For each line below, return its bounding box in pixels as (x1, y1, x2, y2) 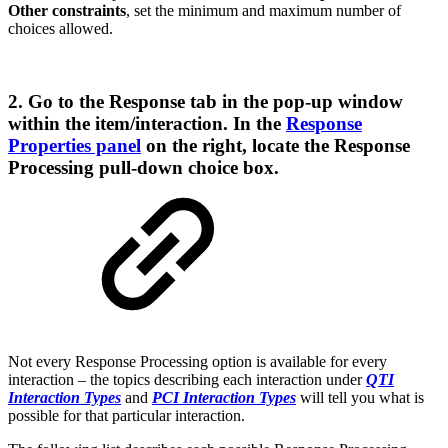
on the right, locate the (141, 135, 334, 157)
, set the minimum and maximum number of (126, 2, 401, 20)
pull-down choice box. (94, 157, 279, 179)
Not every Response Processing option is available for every (8, 352, 387, 370)
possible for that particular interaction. (8, 406, 245, 424)
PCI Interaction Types (152, 388, 296, 406)
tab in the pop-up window (185, 91, 403, 113)
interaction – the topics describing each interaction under (8, 370, 366, 388)
